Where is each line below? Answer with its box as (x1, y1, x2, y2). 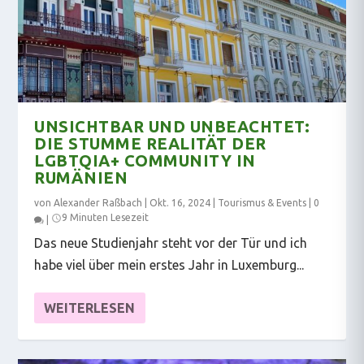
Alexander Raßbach (54, 197, 143, 208)
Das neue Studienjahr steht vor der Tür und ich (34, 235, 308, 250)
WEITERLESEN (44, 300, 136, 315)
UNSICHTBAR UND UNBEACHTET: (34, 116, 310, 136)
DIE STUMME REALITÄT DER (34, 133, 266, 153)
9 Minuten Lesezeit (62, 211, 149, 223)
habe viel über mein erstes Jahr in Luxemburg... (34, 257, 305, 272)
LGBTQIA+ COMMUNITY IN (34, 150, 256, 170)
